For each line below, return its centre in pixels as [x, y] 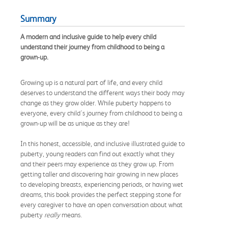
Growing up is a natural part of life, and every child [91, 82]
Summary [38, 19]
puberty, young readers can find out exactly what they [97, 153]
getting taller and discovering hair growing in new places [99, 174]
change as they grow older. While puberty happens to [96, 103]
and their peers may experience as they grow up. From [97, 164]
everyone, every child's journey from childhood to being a [101, 113]
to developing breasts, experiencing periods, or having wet [102, 184]
